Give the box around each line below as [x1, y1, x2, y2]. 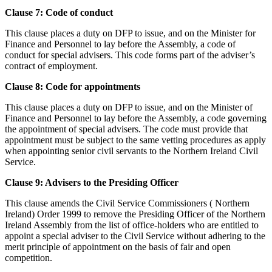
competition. [5, 253, 52, 263]
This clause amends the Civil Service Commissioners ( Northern [5, 198, 250, 209]
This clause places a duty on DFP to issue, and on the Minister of [5, 102, 253, 113]
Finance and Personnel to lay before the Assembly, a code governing [5, 113, 267, 124]
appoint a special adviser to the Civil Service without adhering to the [5, 231, 265, 242]
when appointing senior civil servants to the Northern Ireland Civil [5, 146, 258, 157]
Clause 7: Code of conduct [5, 7, 113, 18]
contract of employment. [5, 61, 98, 72]
